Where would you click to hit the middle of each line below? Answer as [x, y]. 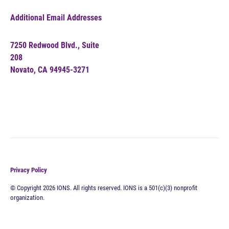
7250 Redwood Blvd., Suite [55, 45]
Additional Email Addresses [56, 18]
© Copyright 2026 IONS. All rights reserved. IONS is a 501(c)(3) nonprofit [104, 188]
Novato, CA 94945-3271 [50, 70]
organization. [27, 198]
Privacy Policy [29, 170]
